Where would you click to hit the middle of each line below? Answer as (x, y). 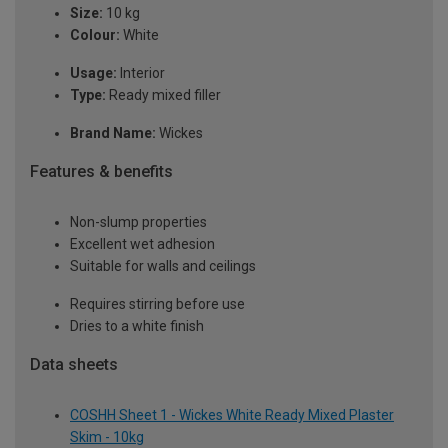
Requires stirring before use (157, 304)
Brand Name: (113, 133)
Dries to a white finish (137, 326)
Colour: (95, 35)
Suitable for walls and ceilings (163, 266)
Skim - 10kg (107, 436)
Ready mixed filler (163, 95)
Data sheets (74, 365)
